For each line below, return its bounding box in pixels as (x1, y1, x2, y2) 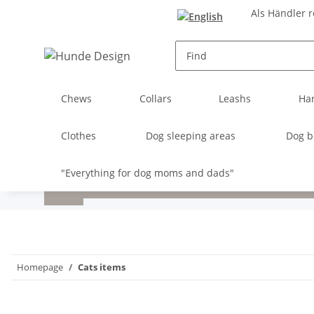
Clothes (61, 128, 96, 142)
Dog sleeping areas (146, 128, 236, 142)
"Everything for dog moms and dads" (61, 165, 234, 179)
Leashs (219, 91, 252, 105)
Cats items (78, 260, 125, 273)
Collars (139, 91, 172, 105)
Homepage (17, 260, 63, 273)
